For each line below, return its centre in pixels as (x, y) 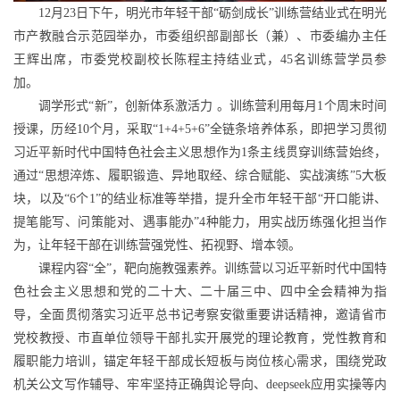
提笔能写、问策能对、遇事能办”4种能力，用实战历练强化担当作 (200, 221)
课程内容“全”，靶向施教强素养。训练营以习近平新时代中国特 (212, 268)
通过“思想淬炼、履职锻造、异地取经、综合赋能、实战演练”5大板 (200, 175)
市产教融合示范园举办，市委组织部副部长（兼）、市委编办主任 (200, 36)
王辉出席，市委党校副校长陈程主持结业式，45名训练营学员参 (200, 59)
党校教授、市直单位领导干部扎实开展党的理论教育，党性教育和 (200, 337)
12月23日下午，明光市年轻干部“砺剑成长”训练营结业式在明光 (212, 12)
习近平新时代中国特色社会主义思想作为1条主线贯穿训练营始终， (200, 152)
